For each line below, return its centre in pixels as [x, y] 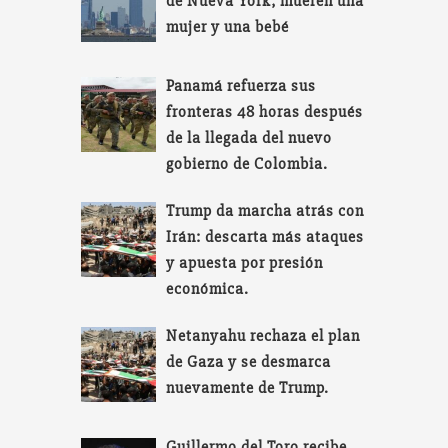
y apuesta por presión [245, 263]
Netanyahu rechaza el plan [263, 336]
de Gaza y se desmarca [249, 362]
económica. [208, 289]
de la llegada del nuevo [249, 138]
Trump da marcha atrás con [265, 211]
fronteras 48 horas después [265, 112]
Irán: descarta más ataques [265, 237]
